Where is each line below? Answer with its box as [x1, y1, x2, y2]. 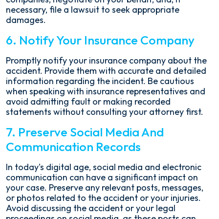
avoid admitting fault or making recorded [6, 96, 171, 107]
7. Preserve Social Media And [6, 124, 164, 140]
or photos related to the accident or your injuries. [6, 192, 201, 203]
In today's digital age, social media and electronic [6, 161, 201, 173]
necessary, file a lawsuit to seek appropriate [6, 4, 179, 15]
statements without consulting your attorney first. [6, 106, 203, 117]
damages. [6, 14, 46, 25]
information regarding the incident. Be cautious [6, 75, 194, 87]
